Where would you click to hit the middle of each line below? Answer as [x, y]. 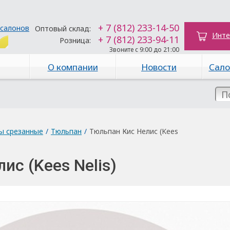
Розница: [75, 40]
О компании [73, 67]
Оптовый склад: [63, 28]
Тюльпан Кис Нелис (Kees [134, 131]
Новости [159, 67]
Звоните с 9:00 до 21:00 [144, 50]
